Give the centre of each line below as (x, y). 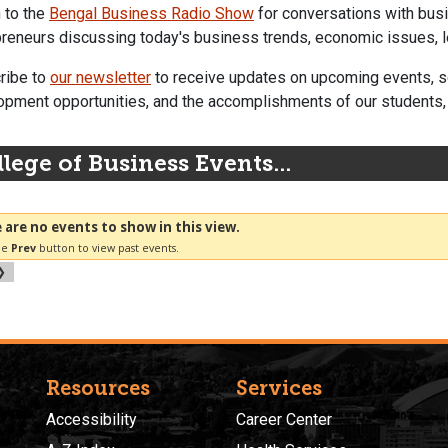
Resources (98, 388)
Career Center (284, 420)
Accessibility (91, 420)
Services (279, 388)
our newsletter (100, 77)
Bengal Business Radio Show (151, 13)
